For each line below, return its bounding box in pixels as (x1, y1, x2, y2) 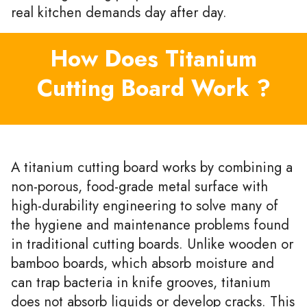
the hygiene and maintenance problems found (11, 214, 289, 235)
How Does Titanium (50, 42, 257, 75)
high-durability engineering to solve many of (11, 195, 278, 216)
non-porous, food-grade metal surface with (11, 175, 268, 197)
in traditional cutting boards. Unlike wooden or (11, 233, 293, 254)
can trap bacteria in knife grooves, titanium (11, 271, 271, 293)
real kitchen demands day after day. (11, 1, 227, 23)
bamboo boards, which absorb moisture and (11, 252, 274, 273)
